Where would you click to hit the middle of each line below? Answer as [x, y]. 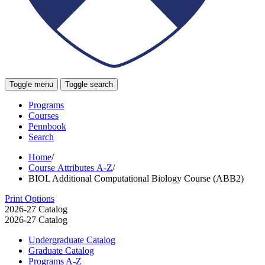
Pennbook [47, 126]
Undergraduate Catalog [72, 240]
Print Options [30, 198]
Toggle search [89, 84]
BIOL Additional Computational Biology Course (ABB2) [136, 178]
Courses [43, 115]
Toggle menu [31, 84]
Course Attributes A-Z [70, 167]
